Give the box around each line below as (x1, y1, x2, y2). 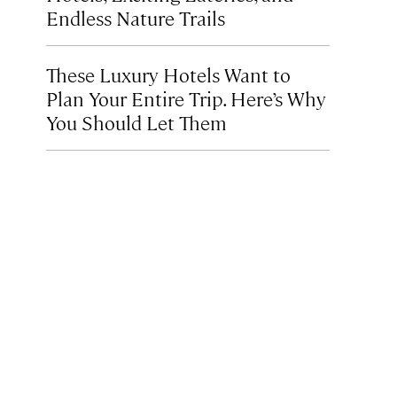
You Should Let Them (46, 109, 227, 135)
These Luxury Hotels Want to (46, 61, 291, 87)
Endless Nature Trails (46, 4, 225, 30)
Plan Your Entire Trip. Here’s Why (46, 85, 326, 111)
